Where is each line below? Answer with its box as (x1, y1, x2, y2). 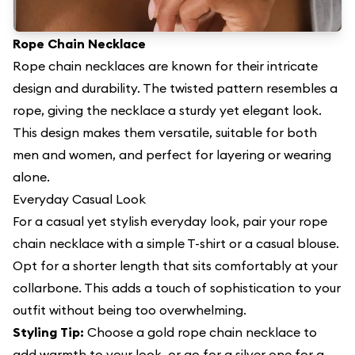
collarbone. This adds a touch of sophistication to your (13, 280, 341, 296)
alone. (13, 169, 50, 185)
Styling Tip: (13, 324, 84, 340)
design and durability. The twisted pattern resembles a (13, 80, 338, 96)
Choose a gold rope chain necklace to (84, 324, 317, 340)
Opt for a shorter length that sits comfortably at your (13, 258, 338, 273)
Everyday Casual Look (13, 191, 146, 207)
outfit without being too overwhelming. (13, 302, 246, 318)
